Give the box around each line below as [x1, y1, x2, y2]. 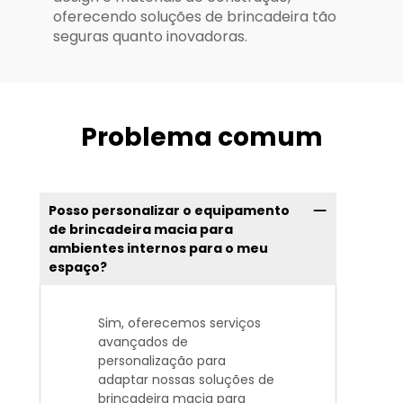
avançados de [98, 333, 188, 352]
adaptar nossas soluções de [98, 371, 274, 390]
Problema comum [80, 119, 323, 155]
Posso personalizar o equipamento [48, 201, 290, 219]
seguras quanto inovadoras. [53, 25, 247, 47]
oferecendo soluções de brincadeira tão [53, 5, 336, 27]
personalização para [98, 352, 226, 371]
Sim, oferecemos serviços [98, 314, 261, 333]
